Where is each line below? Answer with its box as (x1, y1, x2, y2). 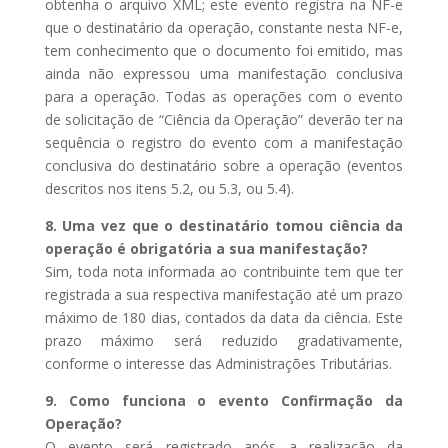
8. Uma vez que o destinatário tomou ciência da (44, 216, 404, 235)
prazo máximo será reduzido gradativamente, (44, 331, 404, 350)
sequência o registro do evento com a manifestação (44, 133, 404, 152)
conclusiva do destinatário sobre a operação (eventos (44, 156, 404, 175)
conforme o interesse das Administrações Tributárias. (44, 354, 392, 373)
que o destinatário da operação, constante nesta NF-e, (44, 18, 404, 37)
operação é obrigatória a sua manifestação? (44, 239, 368, 258)
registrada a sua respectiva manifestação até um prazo (44, 285, 404, 304)
